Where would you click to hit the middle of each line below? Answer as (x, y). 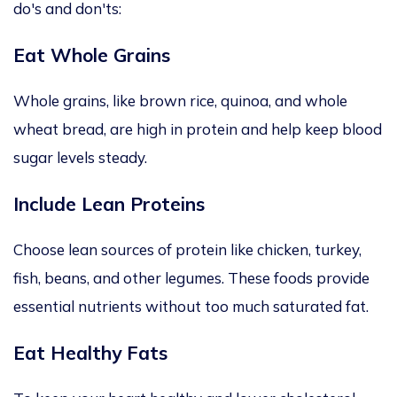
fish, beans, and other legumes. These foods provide (191, 278)
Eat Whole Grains (92, 55)
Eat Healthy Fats (90, 353)
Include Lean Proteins (109, 204)
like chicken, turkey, (294, 250)
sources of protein (164, 250)
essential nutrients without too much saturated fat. (191, 307)
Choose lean (57, 250)
